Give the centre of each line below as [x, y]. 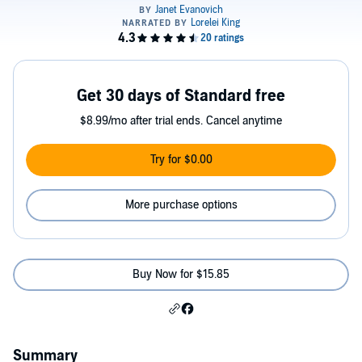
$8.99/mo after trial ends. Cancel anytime [181, 121]
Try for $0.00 [181, 160]
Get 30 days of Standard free [181, 97]
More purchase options [181, 205]
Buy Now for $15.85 [181, 275]
